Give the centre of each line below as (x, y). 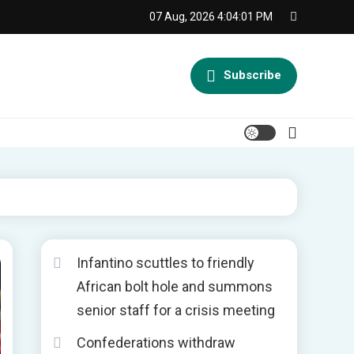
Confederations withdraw (156, 343)
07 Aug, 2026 (182, 17)
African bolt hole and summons (175, 286)
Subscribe (252, 75)
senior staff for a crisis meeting (176, 310)
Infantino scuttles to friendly (166, 263)
